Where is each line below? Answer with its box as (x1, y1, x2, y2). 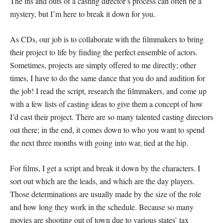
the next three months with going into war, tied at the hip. (10, 137, 188, 148)
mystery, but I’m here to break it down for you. (10, 8, 155, 19)
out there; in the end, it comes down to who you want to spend (10, 124, 205, 135)
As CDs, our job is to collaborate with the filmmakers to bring (10, 34, 204, 45)
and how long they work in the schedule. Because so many (10, 202, 194, 213)
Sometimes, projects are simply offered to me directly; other (10, 60, 196, 71)
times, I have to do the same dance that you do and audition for (10, 73, 205, 84)
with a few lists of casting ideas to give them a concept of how (10, 99, 203, 110)
